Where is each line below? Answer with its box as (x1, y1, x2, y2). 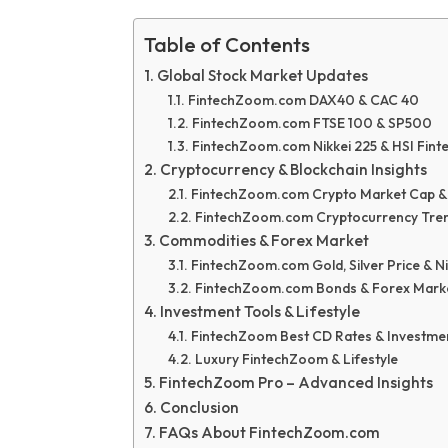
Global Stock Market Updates (156, 66, 368, 86)
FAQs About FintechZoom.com (158, 423, 380, 443)
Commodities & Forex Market (158, 231, 369, 251)
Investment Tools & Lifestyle (159, 302, 360, 322)
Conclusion (159, 398, 239, 418)
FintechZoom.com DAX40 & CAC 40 (187, 91, 419, 110)
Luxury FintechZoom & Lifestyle (194, 350, 398, 369)
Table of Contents (143, 32, 310, 58)
